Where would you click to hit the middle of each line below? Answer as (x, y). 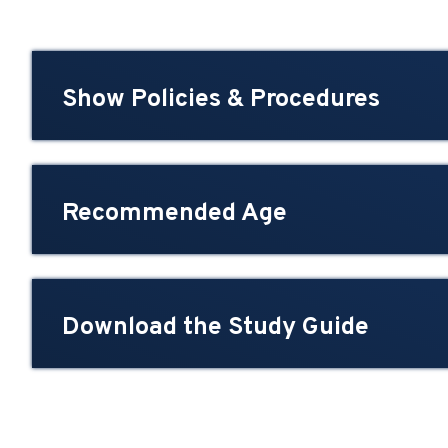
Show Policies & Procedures (221, 100)
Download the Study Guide (215, 328)
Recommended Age (174, 214)
